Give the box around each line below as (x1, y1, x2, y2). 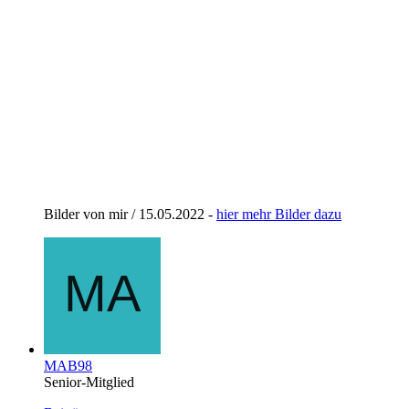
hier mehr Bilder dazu (216, 205, 341, 222)
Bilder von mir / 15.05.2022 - (44, 205, 216, 222)
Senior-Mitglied (44, 373, 134, 390)
